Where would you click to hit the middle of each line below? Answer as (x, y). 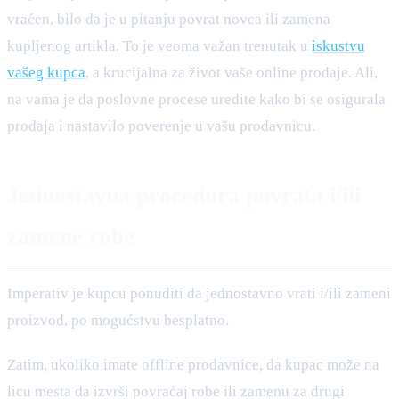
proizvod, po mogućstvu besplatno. (118, 320)
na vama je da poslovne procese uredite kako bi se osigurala (196, 99)
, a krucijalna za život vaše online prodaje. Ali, (232, 72)
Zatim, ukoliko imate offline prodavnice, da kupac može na (193, 364)
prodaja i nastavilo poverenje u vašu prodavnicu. (161, 126)
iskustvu (338, 45)
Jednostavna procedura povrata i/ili (184, 195)
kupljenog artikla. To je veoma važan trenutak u (159, 45)
